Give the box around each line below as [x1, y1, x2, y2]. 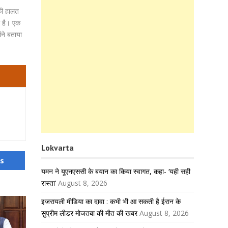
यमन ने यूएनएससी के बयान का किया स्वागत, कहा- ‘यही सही [41, 166, 190, 176]
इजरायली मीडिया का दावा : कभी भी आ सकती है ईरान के [41, 196, 181, 206]
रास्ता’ [41, 178, 56, 188]
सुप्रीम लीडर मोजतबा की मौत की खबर [41, 208, 137, 218]
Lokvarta [41, 142, 74, 153]
